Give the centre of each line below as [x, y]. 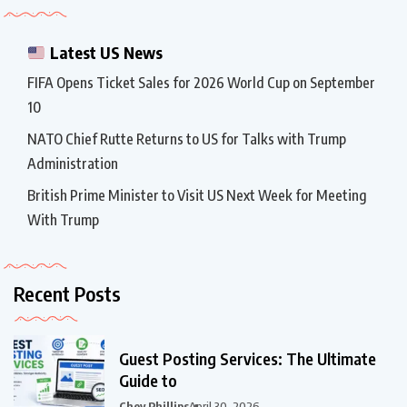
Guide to [148, 380]
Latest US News [104, 52]
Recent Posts [67, 293]
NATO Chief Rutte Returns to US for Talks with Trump [187, 139]
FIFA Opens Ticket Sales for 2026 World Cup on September [201, 82]
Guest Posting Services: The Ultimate [248, 358]
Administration [73, 163]
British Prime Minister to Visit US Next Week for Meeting [197, 195]
